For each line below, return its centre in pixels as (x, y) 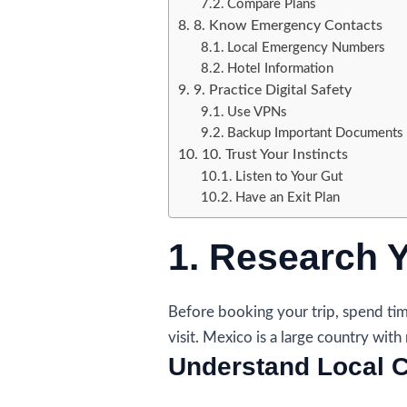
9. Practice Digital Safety (272, 89)
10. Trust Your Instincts (274, 154)
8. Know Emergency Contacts (288, 25)
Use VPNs (257, 112)
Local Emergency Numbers (306, 47)
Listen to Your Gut (288, 176)
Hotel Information (280, 68)
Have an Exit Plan (287, 197)
